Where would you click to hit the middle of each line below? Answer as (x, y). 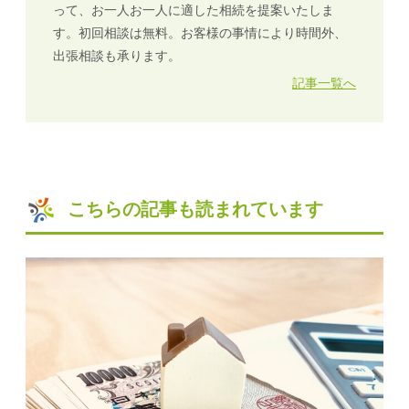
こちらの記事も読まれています (195, 209)
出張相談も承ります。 (117, 56)
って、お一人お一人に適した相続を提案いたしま (194, 10)
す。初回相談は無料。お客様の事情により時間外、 (200, 33)
